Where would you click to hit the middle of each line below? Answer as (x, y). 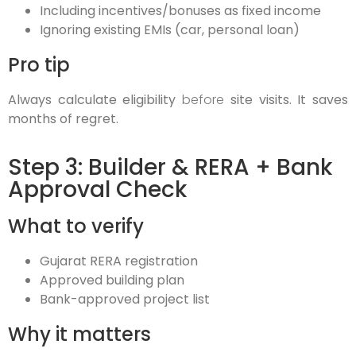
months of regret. (63, 119)
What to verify (76, 226)
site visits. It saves (286, 100)
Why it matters (79, 334)
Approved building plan (112, 280)
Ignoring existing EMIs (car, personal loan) (170, 30)
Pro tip (39, 65)
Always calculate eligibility (95, 100)
